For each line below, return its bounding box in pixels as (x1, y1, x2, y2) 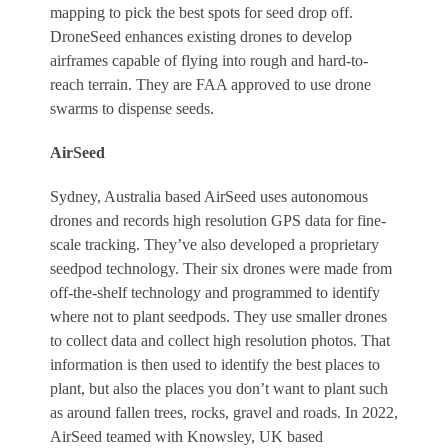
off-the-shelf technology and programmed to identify (50, 284, 380, 302)
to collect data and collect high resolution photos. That (50, 332, 390, 350)
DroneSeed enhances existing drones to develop (50, 28, 352, 46)
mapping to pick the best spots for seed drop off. (50, 4, 353, 22)
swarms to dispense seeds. (50, 100, 214, 118)
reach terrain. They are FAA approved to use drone (50, 76, 371, 94)
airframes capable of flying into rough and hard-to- (50, 52, 368, 70)
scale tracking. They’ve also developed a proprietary (50, 236, 379, 254)
